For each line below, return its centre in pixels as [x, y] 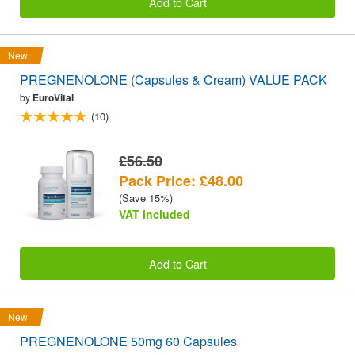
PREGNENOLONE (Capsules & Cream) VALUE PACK [174, 80]
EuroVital [53, 98]
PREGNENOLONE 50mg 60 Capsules [128, 341]
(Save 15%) [146, 198]
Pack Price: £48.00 [181, 181]
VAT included [155, 214]
